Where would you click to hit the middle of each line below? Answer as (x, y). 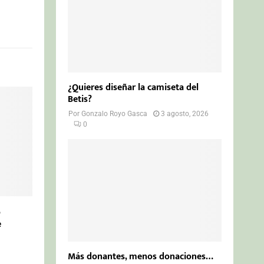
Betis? (80, 100)
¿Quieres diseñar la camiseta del (133, 88)
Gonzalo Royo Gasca (115, 114)
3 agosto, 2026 (185, 114)
